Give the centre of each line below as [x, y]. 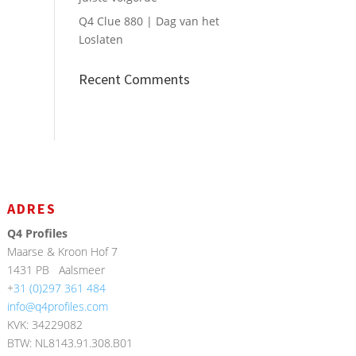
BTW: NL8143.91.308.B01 [70, 343]
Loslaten [101, 40]
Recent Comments [134, 79]
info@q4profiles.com [58, 307]
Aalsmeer [82, 270]
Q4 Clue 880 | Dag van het [149, 21]
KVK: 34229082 [45, 325]
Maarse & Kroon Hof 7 [63, 252]
